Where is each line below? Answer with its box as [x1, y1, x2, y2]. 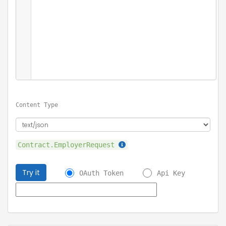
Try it [22, 167, 40, 178]
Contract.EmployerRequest [18, 141, 119, 149]
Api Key [157, 168, 185, 177]
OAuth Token [79, 168, 124, 177]
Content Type [16, 101, 58, 108]
